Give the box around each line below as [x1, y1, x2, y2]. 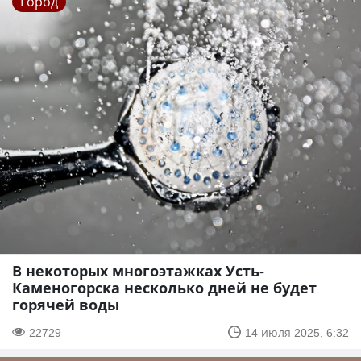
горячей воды [12, 294, 119, 314]
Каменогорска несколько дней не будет [12, 277, 317, 297]
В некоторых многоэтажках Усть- [12, 260, 264, 280]
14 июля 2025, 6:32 [245, 324, 349, 340]
